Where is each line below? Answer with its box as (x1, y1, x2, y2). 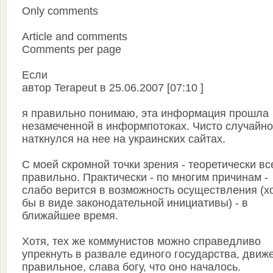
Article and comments (22, 30, 127, 43)
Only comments (22, 5, 98, 18)
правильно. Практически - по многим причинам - (22, 171, 268, 184)
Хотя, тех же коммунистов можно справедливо (22, 235, 261, 248)
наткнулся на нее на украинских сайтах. (22, 133, 225, 146)
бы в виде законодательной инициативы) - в (22, 197, 248, 210)
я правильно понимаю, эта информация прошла (22, 107, 269, 120)
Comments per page (22, 43, 121, 56)
